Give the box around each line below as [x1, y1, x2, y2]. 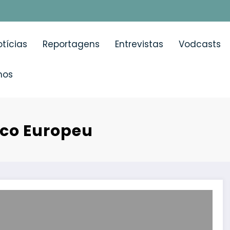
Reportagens [42, 37, 100, 50]
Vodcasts [178, 37, 221, 50]
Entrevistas [114, 37, 163, 50]
